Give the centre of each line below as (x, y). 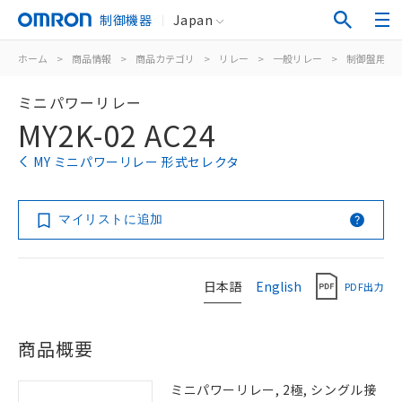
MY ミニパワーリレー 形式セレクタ (136, 162)
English (279, 286)
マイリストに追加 (111, 219)
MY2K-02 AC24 (117, 135)
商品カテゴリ (165, 58)
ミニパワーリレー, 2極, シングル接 (274, 389)
